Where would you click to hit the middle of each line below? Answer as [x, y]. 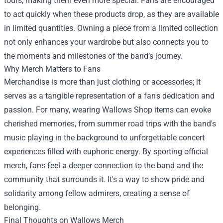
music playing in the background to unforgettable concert [104, 138]
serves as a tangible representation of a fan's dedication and [109, 96]
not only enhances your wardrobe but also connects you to [106, 42]
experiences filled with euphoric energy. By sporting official [106, 152]
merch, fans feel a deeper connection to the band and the [104, 166]
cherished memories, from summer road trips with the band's [110, 124]
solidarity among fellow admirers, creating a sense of [97, 193]
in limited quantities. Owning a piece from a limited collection [111, 28]
